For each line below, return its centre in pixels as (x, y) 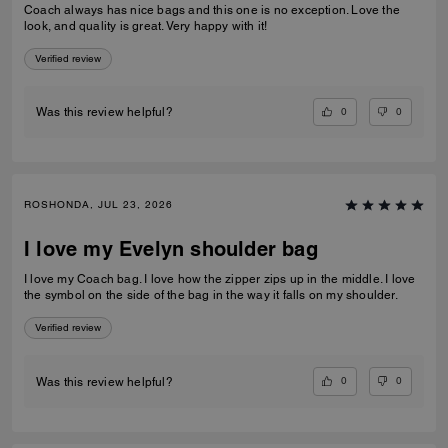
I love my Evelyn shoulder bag (171, 249)
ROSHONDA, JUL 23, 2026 (98, 205)
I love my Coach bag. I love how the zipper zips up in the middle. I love (220, 279)
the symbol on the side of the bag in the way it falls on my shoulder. (211, 295)
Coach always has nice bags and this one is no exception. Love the (212, 10)
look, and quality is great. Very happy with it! (146, 26)
